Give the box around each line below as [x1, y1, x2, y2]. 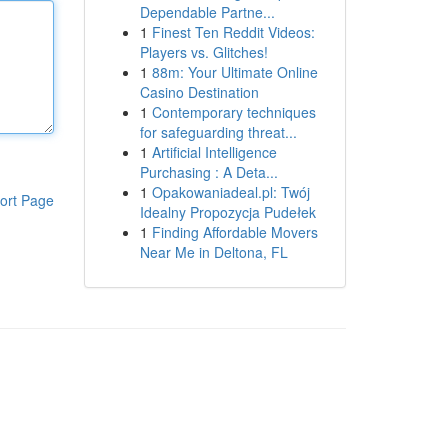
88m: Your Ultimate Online [151, 62, 318, 82]
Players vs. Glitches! [139, 42, 268, 62]
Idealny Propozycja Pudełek [139, 202, 316, 222]
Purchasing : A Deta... [139, 162, 278, 182]
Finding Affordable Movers [151, 222, 318, 242]
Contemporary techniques [151, 102, 316, 122]
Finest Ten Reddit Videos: [151, 22, 315, 42]
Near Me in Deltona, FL [139, 242, 288, 262]
